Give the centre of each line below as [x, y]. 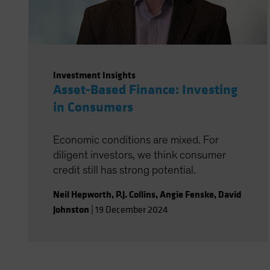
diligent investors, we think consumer [140, 155]
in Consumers [93, 107]
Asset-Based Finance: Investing [145, 90]
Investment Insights [94, 75]
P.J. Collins [136, 194]
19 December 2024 [132, 210]
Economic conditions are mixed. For [136, 140]
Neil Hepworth [82, 194]
